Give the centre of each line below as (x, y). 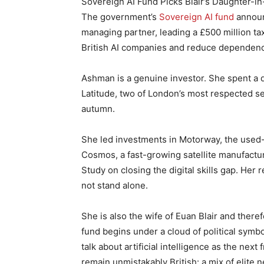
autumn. (98, 109)
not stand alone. (115, 185)
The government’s (120, 17)
